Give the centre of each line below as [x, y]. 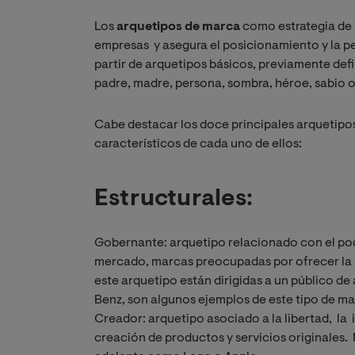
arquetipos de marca [178, 27]
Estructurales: [174, 199]
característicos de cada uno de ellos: [198, 144]
